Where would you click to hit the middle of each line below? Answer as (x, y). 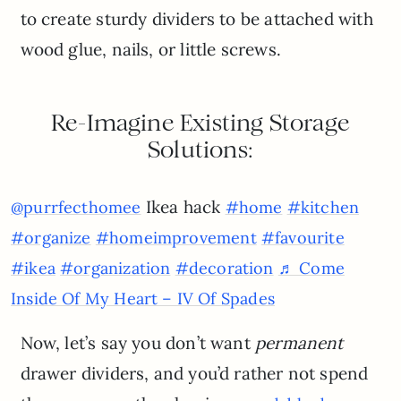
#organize (51, 237)
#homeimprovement (176, 237)
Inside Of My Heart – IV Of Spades (143, 298)
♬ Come (311, 268)
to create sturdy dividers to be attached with (196, 18)
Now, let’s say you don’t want (137, 342)
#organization (115, 268)
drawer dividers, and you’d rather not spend (194, 373)
